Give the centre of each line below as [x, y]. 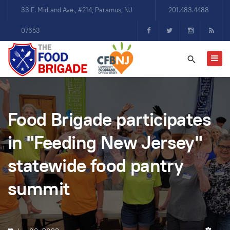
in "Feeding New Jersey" [105, 142]
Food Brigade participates [109, 119]
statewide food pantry [96, 165]
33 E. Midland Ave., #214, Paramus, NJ [77, 10]
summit [39, 188]
